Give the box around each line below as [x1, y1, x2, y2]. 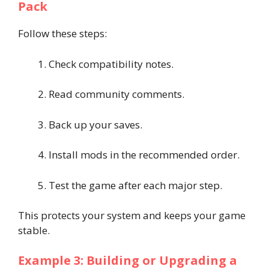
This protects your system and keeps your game [18, 208, 246, 222]
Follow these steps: [18, 26, 107, 40]
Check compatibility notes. [49, 56, 174, 71]
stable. [18, 223, 50, 237]
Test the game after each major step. [49, 178, 222, 192]
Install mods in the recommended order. [49, 148, 240, 162]
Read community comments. [49, 87, 184, 101]
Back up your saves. [49, 117, 142, 131]
